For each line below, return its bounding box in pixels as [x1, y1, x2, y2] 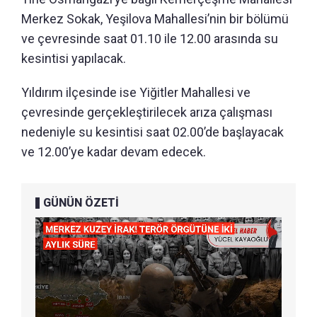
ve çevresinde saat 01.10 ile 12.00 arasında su [21, 31, 278, 46]
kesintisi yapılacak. [21, 51, 126, 66]
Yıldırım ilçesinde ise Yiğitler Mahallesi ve [21, 85, 250, 100]
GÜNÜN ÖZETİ [43, 196, 119, 209]
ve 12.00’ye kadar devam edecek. [21, 144, 206, 159]
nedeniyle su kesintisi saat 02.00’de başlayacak [21, 125, 284, 139]
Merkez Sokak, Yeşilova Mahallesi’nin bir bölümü [21, 11, 289, 26]
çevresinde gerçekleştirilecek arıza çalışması [21, 105, 272, 120]
